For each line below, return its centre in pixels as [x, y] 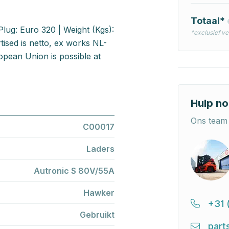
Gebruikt [97, 214]
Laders [100, 148]
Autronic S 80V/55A [74, 170]
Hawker [99, 192]
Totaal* [209, 21]
